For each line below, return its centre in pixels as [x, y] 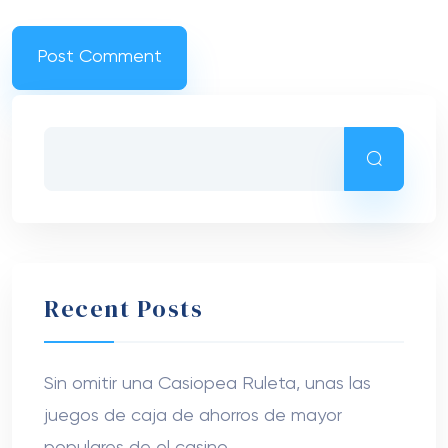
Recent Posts [123, 308]
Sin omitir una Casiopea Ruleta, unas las [207, 383]
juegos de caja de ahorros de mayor [193, 415]
